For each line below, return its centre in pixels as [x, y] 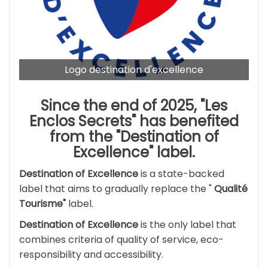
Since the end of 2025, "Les [134, 105]
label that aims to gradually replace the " [117, 188]
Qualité [231, 188]
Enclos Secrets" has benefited [134, 121]
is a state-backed [181, 173]
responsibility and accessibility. [91, 254]
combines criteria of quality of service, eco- [121, 239]
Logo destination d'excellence [134, 69]
